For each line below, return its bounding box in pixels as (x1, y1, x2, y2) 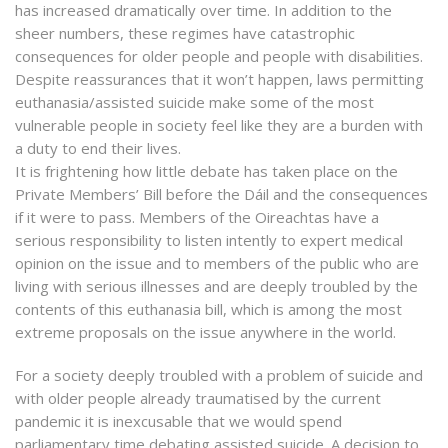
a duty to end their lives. (15, 138, 181, 158)
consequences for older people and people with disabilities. (15, 46, 423, 66)
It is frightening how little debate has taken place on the (15, 161, 398, 181)
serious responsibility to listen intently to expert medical (15, 230, 403, 250)
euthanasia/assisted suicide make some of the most (15, 92, 374, 112)
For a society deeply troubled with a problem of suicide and (15, 365, 423, 385)
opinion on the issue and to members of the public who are (15, 253, 419, 273)
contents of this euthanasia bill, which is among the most (15, 299, 402, 319)
